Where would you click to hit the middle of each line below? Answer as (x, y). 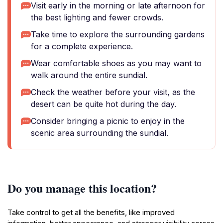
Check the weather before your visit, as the (113, 92)
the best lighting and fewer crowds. (97, 17)
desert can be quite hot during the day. (104, 104)
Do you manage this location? (82, 188)
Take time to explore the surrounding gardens (118, 34)
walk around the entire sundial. (89, 75)
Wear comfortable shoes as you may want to (116, 63)
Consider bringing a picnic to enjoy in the (108, 121)
